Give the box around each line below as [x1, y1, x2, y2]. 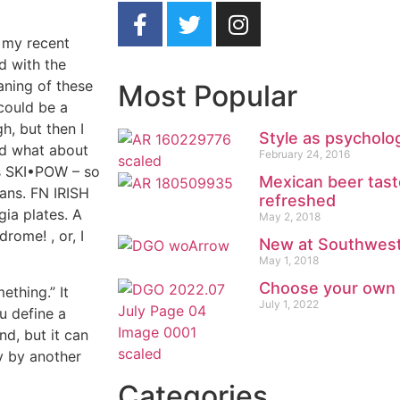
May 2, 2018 [258, 210, 321, 223]
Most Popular [118, 79, 297, 113]
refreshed [258, 191, 336, 210]
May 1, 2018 [258, 254, 319, 267]
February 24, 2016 [258, 147, 350, 161]
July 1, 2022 [258, 297, 319, 311]
